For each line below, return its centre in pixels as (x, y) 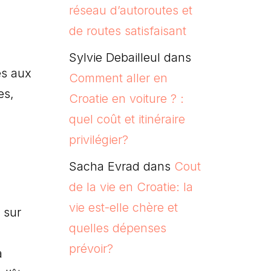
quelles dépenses (117, 228)
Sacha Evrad (104, 166)
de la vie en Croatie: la (131, 187)
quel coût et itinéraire (127, 119)
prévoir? (91, 248)
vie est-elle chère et (123, 207)
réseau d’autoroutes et (130, 10)
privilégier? (98, 139)
